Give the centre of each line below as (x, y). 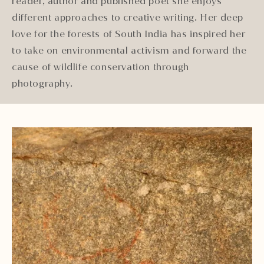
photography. (42, 83)
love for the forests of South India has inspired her (129, 34)
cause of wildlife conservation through (100, 67)
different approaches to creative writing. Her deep (128, 17)
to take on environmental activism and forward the (129, 50)
